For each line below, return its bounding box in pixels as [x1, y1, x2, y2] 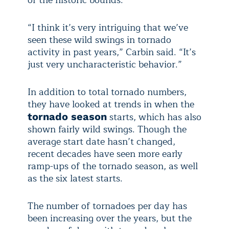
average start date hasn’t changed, [28, 134, 175, 150]
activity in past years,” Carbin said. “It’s [28, 44, 196, 60]
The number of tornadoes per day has [28, 198, 187, 214]
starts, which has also [107, 109, 201, 125]
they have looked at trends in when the [28, 97, 194, 112]
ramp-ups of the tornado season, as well [28, 158, 198, 174]
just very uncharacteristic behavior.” [28, 57, 182, 73]
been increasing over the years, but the [28, 211, 192, 226]
